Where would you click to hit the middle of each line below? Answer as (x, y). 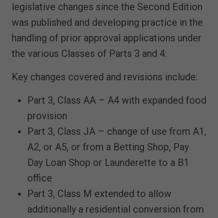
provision (47, 116)
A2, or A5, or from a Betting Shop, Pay (108, 147)
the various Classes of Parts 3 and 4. (89, 54)
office (40, 178)
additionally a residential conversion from (116, 209)
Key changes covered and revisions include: (105, 77)
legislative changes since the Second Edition (107, 7)
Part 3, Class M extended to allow (99, 194)
